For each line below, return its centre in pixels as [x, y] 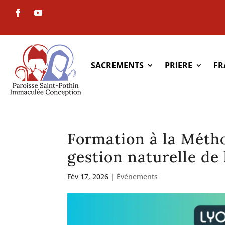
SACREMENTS [117, 65]
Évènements [137, 177]
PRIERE [178, 65]
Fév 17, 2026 [88, 177]
